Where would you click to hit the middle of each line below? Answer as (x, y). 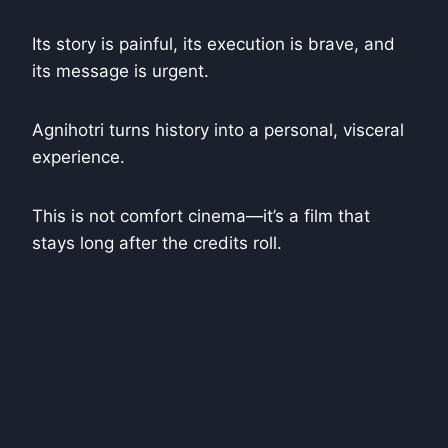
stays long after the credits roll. (157, 242)
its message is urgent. (120, 70)
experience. (78, 156)
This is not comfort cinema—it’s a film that (201, 215)
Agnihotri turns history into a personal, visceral (218, 129)
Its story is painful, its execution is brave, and (213, 43)
